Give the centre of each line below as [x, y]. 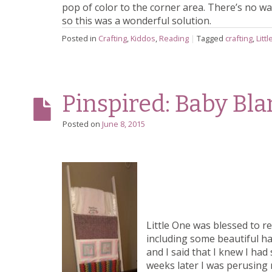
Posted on [82, 124]
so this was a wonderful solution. [137, 21]
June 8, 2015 [124, 124]
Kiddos [143, 39]
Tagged [211, 39]
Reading [174, 39]
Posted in [80, 39]
